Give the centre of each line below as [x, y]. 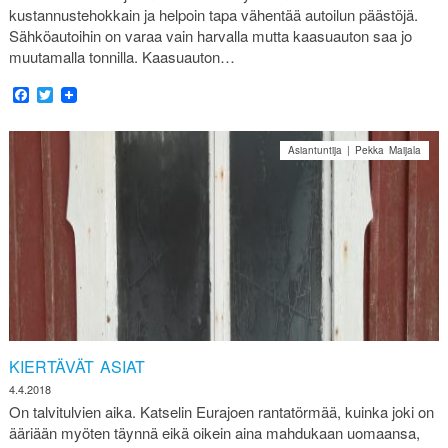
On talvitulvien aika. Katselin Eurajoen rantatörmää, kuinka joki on [221, 412]
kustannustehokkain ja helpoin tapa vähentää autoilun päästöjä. [213, 14]
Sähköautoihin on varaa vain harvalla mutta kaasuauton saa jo [210, 35]
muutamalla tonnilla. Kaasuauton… [121, 56]
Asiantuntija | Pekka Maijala [355, 149]
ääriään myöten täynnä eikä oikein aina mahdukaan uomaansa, [214, 433]
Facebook [63, 94]
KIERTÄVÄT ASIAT [76, 366]
